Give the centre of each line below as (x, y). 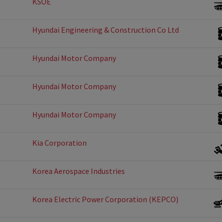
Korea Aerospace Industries (79, 171)
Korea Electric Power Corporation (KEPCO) (105, 199)
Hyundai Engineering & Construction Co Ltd (106, 30)
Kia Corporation (59, 143)
